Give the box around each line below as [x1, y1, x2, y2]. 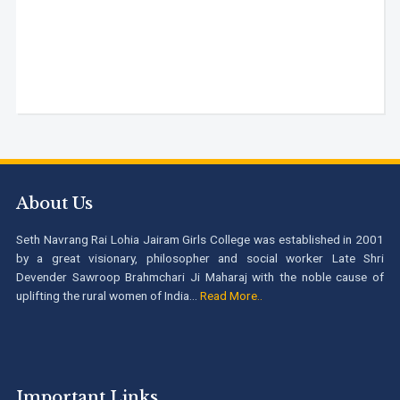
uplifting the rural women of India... [15, 287, 200, 303]
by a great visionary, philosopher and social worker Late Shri [15, 250, 385, 265]
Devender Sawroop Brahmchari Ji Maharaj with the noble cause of [15, 269, 385, 284]
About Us [15, 193, 93, 213]
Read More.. [199, 287, 262, 303]
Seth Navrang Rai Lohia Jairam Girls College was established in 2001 [15, 231, 385, 246]
